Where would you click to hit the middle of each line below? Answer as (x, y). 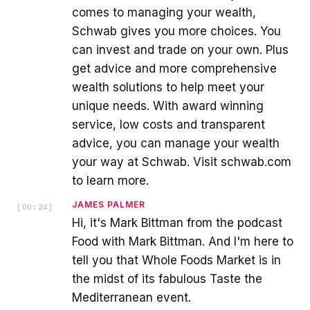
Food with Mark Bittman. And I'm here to (183, 242)
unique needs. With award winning (168, 106)
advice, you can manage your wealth (176, 144)
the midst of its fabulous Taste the (167, 279)
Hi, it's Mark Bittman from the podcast (177, 223)
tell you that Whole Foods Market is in (176, 261)
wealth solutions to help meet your (168, 88)
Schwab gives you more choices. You (176, 31)
